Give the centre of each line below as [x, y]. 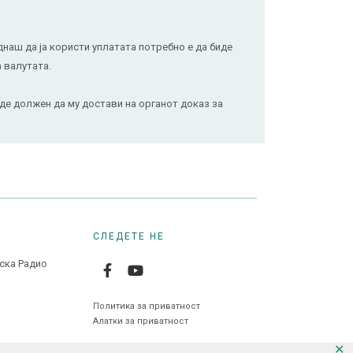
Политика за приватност [147, 306]
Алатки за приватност [141, 321]
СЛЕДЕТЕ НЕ [129, 236]
